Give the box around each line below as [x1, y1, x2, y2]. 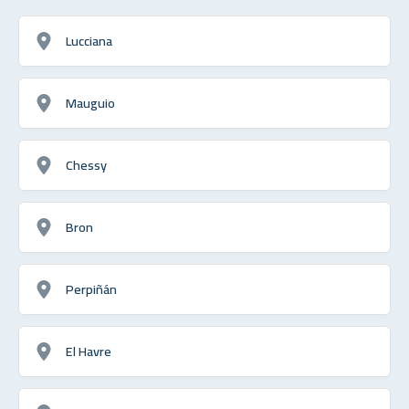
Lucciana [66, 27, 112, 53]
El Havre [66, 338, 111, 363]
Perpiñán [66, 276, 117, 301]
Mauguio [66, 89, 115, 115]
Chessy [66, 152, 107, 177]
